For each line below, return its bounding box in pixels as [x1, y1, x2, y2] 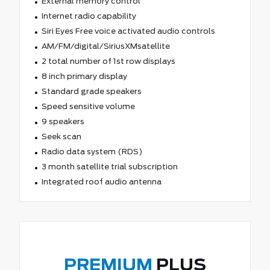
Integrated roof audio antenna [41, 177, 162, 186]
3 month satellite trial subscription [41, 162, 178, 171]
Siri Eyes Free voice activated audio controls [41, 26, 215, 36]
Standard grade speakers [41, 86, 142, 96]
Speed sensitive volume [41, 101, 135, 111]
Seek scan [41, 131, 81, 141]
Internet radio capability [41, 11, 136, 20]
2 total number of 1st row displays [41, 56, 175, 66]
